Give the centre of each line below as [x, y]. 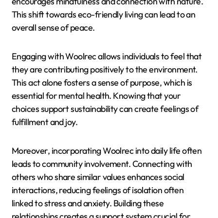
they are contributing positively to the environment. [105, 70]
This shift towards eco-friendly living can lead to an [104, 15]
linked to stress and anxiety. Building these [88, 203]
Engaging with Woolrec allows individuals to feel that [107, 56]
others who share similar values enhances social [98, 177]
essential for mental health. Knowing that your [96, 96]
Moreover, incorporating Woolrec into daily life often [107, 151]
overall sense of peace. [53, 28]
